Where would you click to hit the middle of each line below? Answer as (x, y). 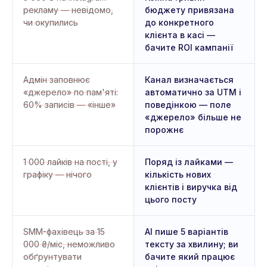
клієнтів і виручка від (191, 187)
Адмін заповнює (57, 80)
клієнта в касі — (180, 35)
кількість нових (178, 174)
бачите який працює (190, 257)
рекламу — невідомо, (68, 10)
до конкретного (179, 22)
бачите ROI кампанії (189, 47)
